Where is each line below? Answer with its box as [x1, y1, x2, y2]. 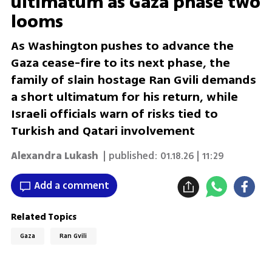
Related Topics [10, 210, 76, 223]
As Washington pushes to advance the [10, 37, 234, 55]
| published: [100, 148, 158, 163]
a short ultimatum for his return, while [10, 88, 238, 106]
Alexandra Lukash [10, 148, 98, 163]
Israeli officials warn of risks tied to [10, 105, 218, 123]
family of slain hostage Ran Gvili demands [10, 71, 256, 89]
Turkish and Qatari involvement [10, 122, 195, 140]
